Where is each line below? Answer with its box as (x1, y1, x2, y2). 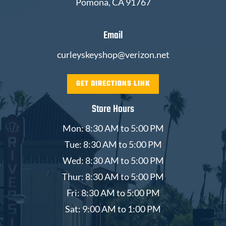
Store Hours (92, 101, 134, 117)
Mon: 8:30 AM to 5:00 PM (62, 122, 164, 134)
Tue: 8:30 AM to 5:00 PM (64, 138, 162, 150)
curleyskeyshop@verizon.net (56, 48, 169, 60)
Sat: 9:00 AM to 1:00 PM (65, 203, 161, 214)
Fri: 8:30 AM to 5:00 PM (66, 187, 160, 198)
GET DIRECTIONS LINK (76, 78, 150, 90)
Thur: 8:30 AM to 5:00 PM (62, 171, 164, 182)
